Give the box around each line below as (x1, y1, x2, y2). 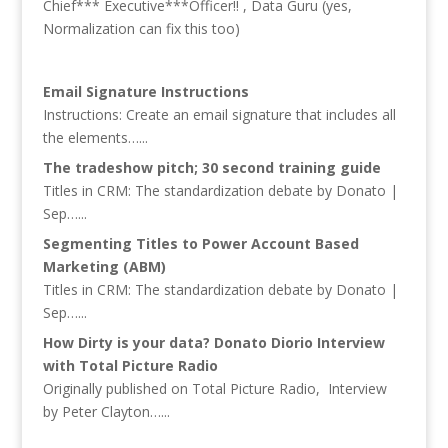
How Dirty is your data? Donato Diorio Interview (42, 332, 385, 352)
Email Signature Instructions (42, 81, 249, 101)
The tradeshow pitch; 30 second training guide (42, 157, 381, 177)
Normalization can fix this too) (42, 18, 240, 38)
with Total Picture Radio (42, 355, 218, 375)
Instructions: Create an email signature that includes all (42, 104, 396, 124)
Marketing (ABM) (42, 256, 166, 276)
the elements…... (42, 127, 148, 147)
